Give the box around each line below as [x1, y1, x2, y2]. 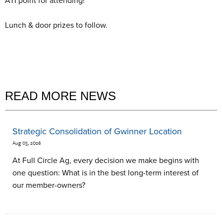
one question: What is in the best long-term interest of [12, 168, 199, 178]
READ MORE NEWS [5, 89, 116, 103]
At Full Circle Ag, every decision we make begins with [12, 156, 199, 166]
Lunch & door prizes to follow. [5, 20, 108, 30]
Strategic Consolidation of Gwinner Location [12, 126, 182, 137]
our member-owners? [12, 180, 85, 191]
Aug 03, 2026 [12, 139, 41, 147]
